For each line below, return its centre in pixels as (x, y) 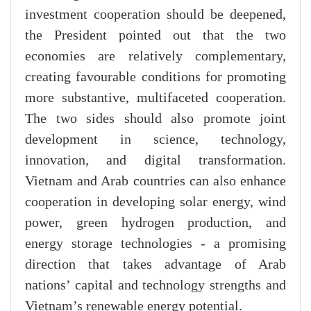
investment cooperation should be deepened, (155, 14)
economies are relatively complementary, (155, 56)
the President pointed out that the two (155, 35)
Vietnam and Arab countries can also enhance (155, 181)
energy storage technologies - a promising (155, 243)
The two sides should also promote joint (155, 118)
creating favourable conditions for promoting (155, 77)
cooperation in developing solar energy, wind (155, 202)
